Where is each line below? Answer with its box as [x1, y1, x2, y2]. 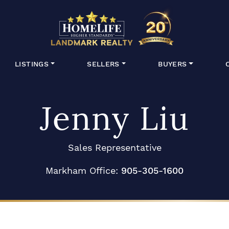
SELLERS [87, 59, 120, 68]
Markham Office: [45, 165, 121, 176]
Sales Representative [67, 142, 162, 153]
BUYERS [158, 59, 187, 68]
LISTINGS [15, 59, 49, 68]
